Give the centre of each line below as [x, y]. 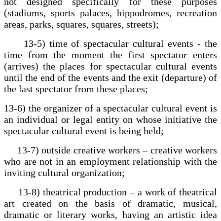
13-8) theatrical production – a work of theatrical [110, 192]
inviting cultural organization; [64, 172]
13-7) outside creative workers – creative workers [110, 150]
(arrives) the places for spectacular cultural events [110, 66]
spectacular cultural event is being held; [84, 130]
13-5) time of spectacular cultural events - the [110, 43]
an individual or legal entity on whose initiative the [110, 119]
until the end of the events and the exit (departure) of [110, 77]
